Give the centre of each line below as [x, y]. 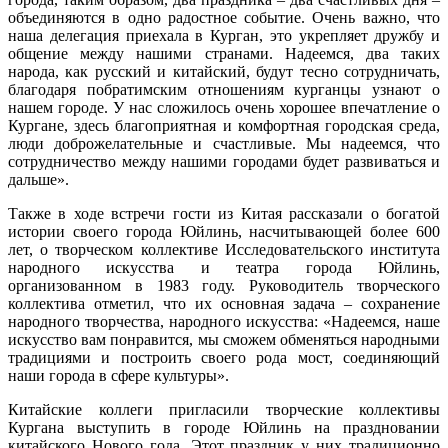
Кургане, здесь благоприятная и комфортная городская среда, [224, 126]
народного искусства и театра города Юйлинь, [224, 268]
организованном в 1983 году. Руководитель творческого [224, 286]
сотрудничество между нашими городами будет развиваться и [224, 162]
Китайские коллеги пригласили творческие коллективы [224, 410]
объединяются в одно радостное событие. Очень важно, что [224, 18]
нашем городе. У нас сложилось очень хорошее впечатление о [224, 108]
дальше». [38, 180]
